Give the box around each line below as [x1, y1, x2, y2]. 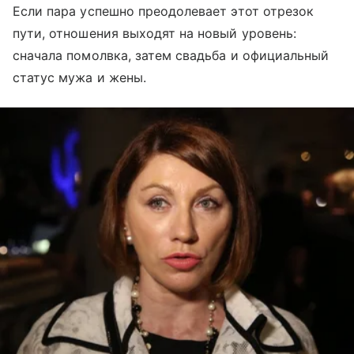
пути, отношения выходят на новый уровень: [13, 25, 296, 42]
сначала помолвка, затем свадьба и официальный [13, 47, 330, 64]
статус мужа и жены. [13, 70, 146, 86]
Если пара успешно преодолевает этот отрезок [13, 3, 314, 20]
